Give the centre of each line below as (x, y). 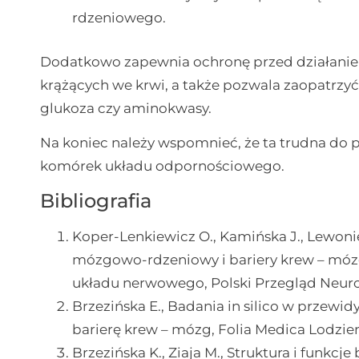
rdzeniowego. (119, 18)
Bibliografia (96, 200)
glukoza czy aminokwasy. (126, 108)
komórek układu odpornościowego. (163, 166)
